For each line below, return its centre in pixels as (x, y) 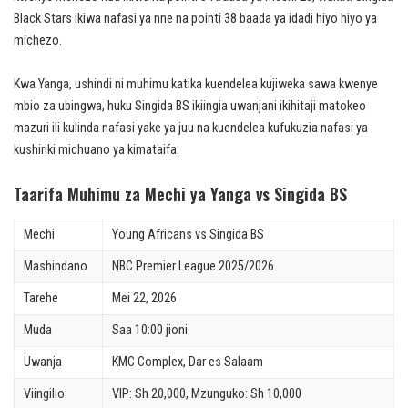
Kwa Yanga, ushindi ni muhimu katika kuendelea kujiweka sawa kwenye (196, 84)
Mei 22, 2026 (144, 299)
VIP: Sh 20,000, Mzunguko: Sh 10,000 (207, 394)
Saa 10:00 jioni (150, 331)
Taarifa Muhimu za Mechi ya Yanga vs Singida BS (180, 194)
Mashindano (56, 267)
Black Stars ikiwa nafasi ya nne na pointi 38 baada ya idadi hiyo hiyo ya (195, 19)
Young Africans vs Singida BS (188, 235)
